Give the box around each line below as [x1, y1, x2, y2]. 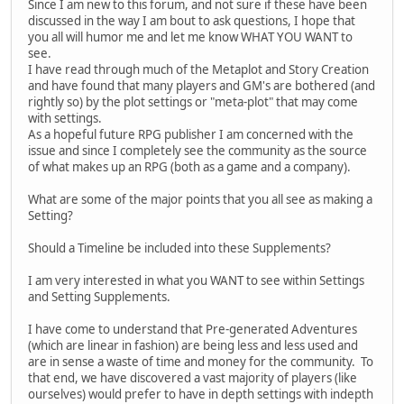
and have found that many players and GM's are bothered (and [28, 77, 375, 94]
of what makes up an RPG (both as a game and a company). [28, 158, 351, 175]
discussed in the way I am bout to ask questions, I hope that [28, 12, 355, 29]
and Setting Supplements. [28, 288, 176, 305]
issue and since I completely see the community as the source [28, 142, 367, 159]
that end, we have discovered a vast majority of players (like [28, 369, 357, 386]
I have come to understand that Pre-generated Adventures [28, 320, 357, 337]
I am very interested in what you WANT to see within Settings [28, 271, 364, 289]
